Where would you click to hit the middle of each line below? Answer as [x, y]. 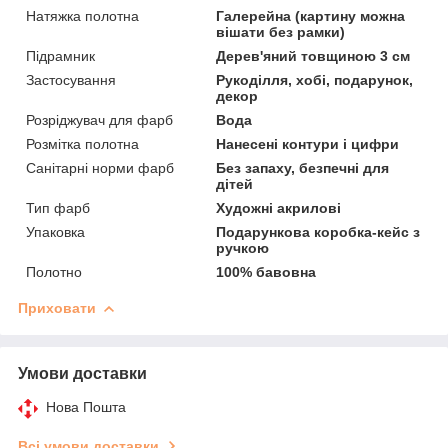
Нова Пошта [86, 406]
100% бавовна [266, 271]
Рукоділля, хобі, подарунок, [315, 79]
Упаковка [55, 231]
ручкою [243, 247]
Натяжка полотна [82, 15]
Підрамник [60, 55]
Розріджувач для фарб [99, 119]
